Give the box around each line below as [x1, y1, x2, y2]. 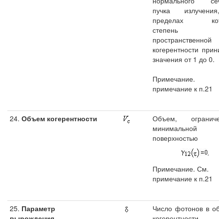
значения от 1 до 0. [153, 54, 215, 64]
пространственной [153, 34, 212, 44]
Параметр [20, 203, 55, 213]
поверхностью [153, 133, 198, 143]
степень [153, 24, 178, 35]
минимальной [153, 123, 197, 133]
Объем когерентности [20, 113, 97, 123]
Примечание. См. [153, 164, 209, 174]
